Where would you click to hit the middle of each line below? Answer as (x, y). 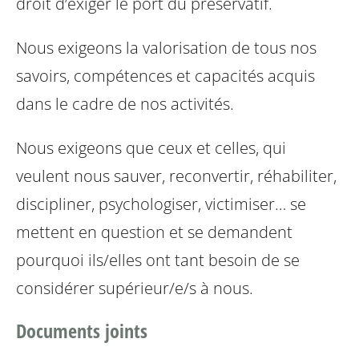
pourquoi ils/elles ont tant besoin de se (158, 260)
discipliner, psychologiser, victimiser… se (161, 204)
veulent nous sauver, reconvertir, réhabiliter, (176, 175)
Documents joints (82, 330)
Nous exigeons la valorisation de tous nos (166, 47)
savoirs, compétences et (103, 75)
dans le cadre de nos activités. (125, 103)
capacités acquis (253, 75)
